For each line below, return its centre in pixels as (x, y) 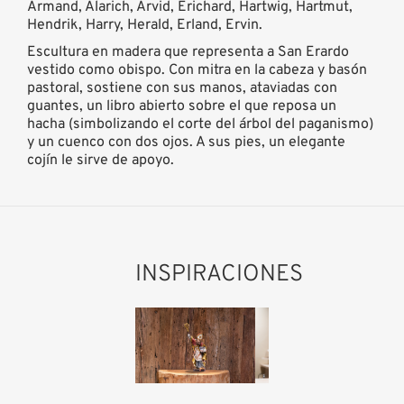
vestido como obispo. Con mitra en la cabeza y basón (197, 70)
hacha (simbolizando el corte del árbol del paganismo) (200, 124)
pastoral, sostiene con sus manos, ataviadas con (182, 88)
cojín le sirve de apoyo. (101, 160)
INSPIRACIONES (219, 274)
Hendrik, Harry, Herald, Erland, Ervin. (145, 25)
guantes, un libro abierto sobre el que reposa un (182, 106)
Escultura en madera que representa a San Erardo (188, 52)
